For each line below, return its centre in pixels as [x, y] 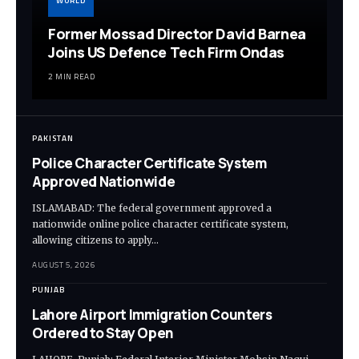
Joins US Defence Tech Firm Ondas [167, 52]
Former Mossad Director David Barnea [177, 34]
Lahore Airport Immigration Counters [152, 315]
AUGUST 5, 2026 [64, 265]
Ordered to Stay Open [103, 333]
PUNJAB [49, 290]
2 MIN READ [71, 77]
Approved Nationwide [104, 182]
